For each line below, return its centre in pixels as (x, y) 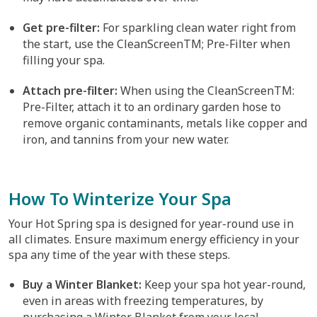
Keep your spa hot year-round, (224, 284)
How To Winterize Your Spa (120, 198)
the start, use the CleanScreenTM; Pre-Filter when (156, 44)
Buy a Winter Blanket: (82, 284)
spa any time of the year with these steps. (119, 255)
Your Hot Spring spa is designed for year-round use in (151, 224)
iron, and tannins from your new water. (126, 139)
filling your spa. (64, 60)
